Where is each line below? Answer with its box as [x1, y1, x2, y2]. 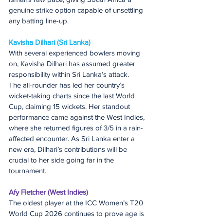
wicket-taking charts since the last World [9, 91, 137, 100]
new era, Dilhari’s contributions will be [9, 145, 129, 153]
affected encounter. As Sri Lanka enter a [9, 134, 137, 143]
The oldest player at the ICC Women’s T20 [9, 198, 145, 207]
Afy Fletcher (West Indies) [9, 187, 88, 196]
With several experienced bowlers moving [9, 48, 142, 57]
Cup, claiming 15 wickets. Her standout [9, 102, 132, 110]
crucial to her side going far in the [9, 155, 116, 164]
